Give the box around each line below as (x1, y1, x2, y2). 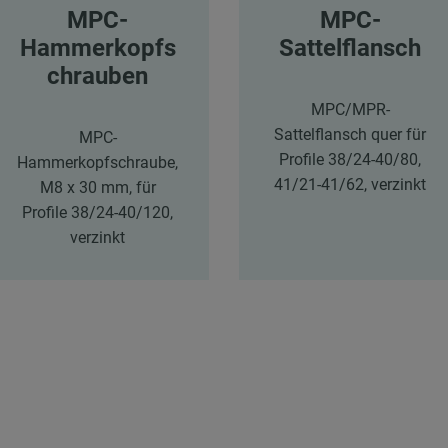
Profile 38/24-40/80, (279, 149, 422, 169)
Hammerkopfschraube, (17, 152, 179, 172)
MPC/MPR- (310, 99, 390, 119)
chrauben (47, 61, 149, 90)
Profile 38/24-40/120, (22, 202, 174, 222)
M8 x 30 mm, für (39, 177, 156, 197)
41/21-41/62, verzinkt (274, 174, 427, 194)
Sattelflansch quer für (274, 124, 427, 144)
